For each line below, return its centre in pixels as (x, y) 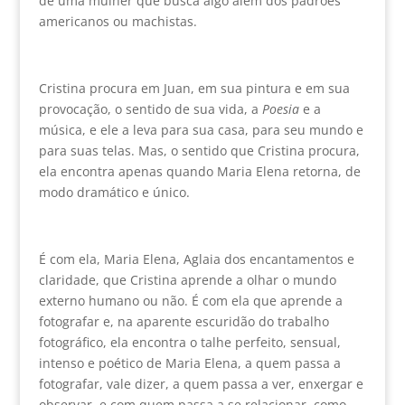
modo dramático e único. (114, 192)
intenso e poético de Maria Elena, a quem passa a (189, 363)
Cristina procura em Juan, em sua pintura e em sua (194, 88)
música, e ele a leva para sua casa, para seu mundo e (201, 129)
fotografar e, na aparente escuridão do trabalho (184, 321)
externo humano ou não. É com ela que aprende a (190, 300)
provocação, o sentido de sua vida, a (150, 108)
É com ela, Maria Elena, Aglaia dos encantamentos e (196, 259)
